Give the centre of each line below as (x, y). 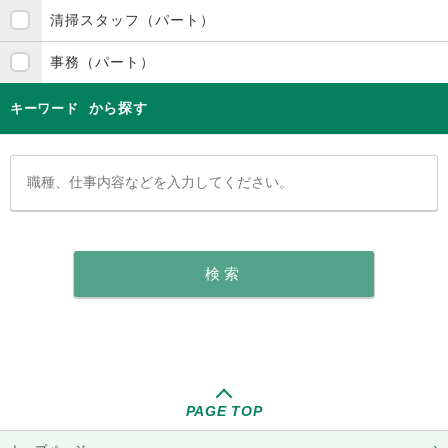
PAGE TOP (224, 410)
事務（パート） (102, 61)
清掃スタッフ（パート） (132, 19)
